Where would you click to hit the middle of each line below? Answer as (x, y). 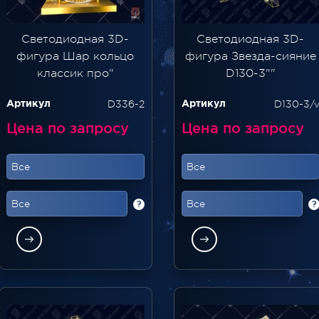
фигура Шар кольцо (75, 56)
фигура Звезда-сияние (250, 56)
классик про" (75, 73)
